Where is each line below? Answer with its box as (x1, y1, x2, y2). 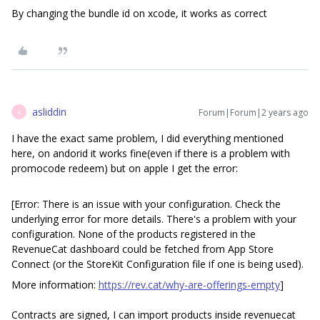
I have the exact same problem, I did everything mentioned (11, 131, 284, 146)
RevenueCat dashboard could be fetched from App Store (11, 242, 274, 256)
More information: (11, 278, 99, 292)
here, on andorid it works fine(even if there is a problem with (11, 146, 290, 161)
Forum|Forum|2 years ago (199, 106, 309, 119)
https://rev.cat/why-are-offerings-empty (99, 278, 280, 292)
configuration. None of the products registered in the (11, 227, 256, 241)
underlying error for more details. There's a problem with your (11, 212, 296, 226)
